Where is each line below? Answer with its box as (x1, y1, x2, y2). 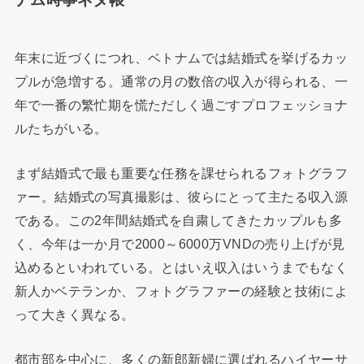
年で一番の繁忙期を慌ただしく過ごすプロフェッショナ (14, 97, 349, 112)
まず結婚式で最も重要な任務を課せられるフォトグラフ (14, 166, 349, 181)
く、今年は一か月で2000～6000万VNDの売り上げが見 (14, 236, 345, 252)
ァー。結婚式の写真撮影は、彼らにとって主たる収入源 (14, 189, 349, 205)
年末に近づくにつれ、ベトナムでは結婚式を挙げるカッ (14, 50, 349, 65)
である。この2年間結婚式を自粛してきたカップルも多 (14, 213, 343, 228)
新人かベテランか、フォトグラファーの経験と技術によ (14, 284, 349, 299)
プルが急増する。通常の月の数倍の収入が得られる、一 (14, 73, 349, 89)
